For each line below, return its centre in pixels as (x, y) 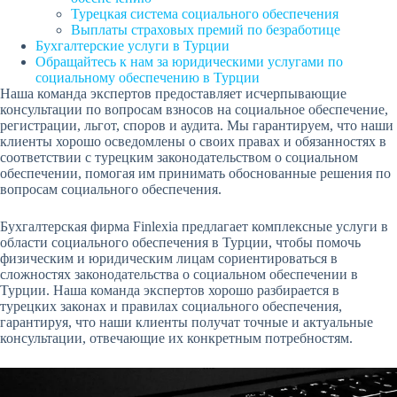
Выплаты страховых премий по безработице (206, 30)
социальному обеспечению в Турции (148, 78)
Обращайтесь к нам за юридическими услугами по (189, 62)
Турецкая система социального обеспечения (205, 14)
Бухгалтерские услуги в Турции (132, 46)
